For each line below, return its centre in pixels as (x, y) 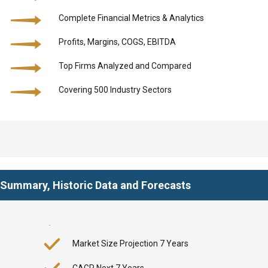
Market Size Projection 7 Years (131, 243)
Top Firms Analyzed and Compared (125, 66)
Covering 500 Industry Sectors (115, 90)
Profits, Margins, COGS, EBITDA (117, 42)
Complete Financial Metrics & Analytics (131, 18)
